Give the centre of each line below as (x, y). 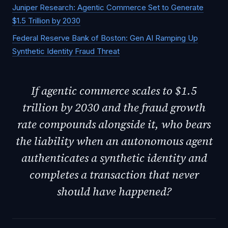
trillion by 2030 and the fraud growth (114, 107)
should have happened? (114, 191)
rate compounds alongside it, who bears (114, 124)
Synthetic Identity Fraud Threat (66, 51)
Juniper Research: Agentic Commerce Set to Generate (108, 7)
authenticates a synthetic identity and (114, 158)
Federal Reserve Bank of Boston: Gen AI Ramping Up (105, 38)
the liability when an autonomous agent (114, 141)
